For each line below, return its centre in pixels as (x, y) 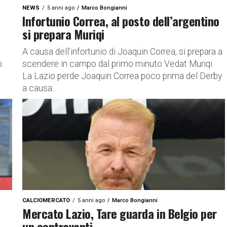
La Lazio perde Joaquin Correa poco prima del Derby (122, 76)
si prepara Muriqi (63, 34)
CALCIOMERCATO (46, 200)
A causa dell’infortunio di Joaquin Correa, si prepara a (122, 52)
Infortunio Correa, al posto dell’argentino (121, 21)
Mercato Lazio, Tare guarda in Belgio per (120, 213)
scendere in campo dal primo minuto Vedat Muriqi (117, 64)
